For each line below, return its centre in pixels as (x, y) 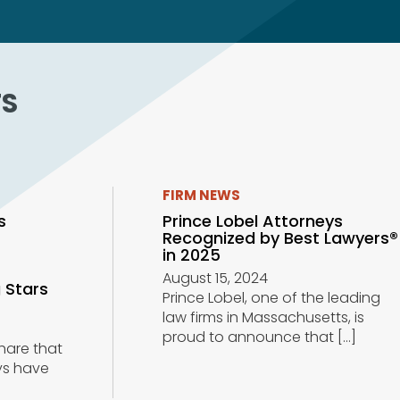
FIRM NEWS (201, 196)
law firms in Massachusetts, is (263, 318)
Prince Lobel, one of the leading (271, 298)
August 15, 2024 (215, 279)
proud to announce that (248, 337)
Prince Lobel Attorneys (252, 221)
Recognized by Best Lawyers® (280, 238)
